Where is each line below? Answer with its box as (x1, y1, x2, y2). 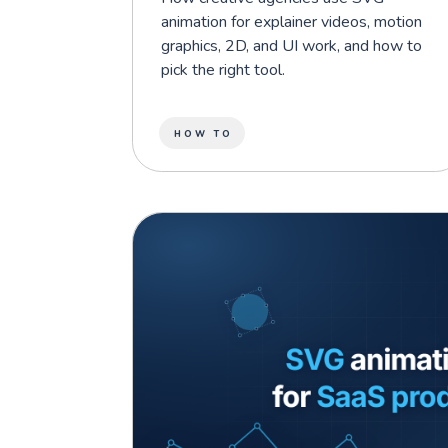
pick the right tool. (161, 58, 285, 81)
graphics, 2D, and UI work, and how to (161, 34, 422, 57)
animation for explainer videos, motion (161, 10, 422, 33)
